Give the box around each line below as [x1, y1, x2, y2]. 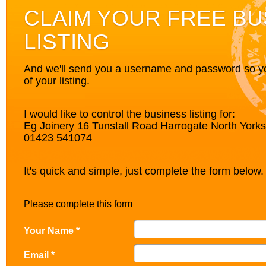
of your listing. [24, 74, 90, 87]
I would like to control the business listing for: [24, 107, 235, 120]
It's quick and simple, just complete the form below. [24, 164, 264, 177]
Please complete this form [24, 199, 132, 209]
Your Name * [24, 225, 80, 236]
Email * [24, 249, 55, 260]
